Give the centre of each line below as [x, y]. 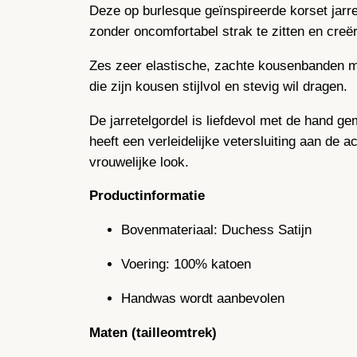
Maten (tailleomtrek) [153, 332]
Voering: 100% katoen [186, 264]
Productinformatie [147, 196]
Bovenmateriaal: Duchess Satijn [216, 230]
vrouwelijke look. [139, 162]
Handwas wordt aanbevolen [203, 298]
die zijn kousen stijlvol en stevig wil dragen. [218, 86]
